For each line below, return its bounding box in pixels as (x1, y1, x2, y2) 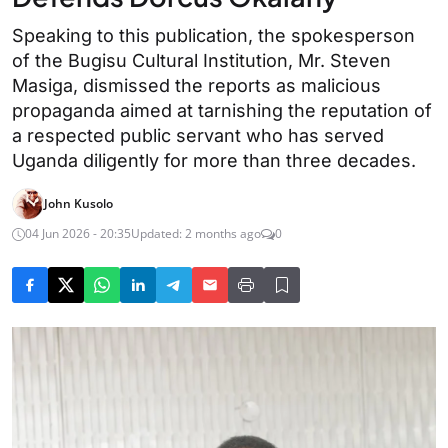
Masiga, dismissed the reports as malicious (12, 75, 381, 96)
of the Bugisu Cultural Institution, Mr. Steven (12, 50, 391, 71)
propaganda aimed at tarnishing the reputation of (12, 100, 432, 121)
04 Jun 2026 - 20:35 (25, 225, 131, 242)
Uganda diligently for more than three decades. (12, 150, 416, 171)
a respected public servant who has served (12, 125, 384, 146)
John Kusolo (44, 195, 113, 212)
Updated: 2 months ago (131, 225, 261, 242)
